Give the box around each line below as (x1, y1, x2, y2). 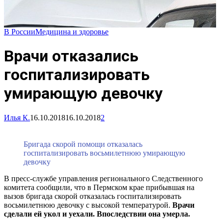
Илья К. (4, 113, 30, 122)
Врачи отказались (4, 47, 138, 66)
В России (4, 27, 35, 36)
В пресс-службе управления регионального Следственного (4, 174, 203, 183)
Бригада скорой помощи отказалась (24, 139, 142, 148)
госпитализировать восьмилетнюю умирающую (24, 148, 185, 157)
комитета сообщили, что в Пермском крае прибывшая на (4, 183, 194, 192)
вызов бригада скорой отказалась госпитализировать (4, 192, 181, 200)
